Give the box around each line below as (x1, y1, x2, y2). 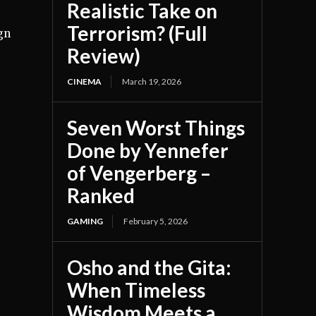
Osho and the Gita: (67, 255, 232, 280)
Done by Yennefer (67, 138, 229, 163)
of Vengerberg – (67, 161, 212, 186)
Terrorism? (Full (67, 21, 208, 46)
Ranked (67, 183, 135, 208)
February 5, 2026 (123, 216, 188, 227)
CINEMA (67, 76, 102, 87)
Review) (67, 44, 141, 68)
